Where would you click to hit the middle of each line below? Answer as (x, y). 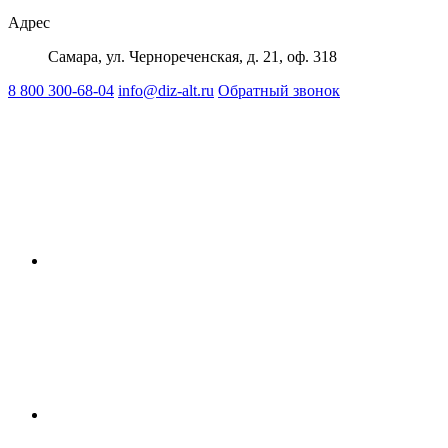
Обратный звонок (279, 90)
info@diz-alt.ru (166, 90)
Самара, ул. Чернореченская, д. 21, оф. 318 (192, 56)
